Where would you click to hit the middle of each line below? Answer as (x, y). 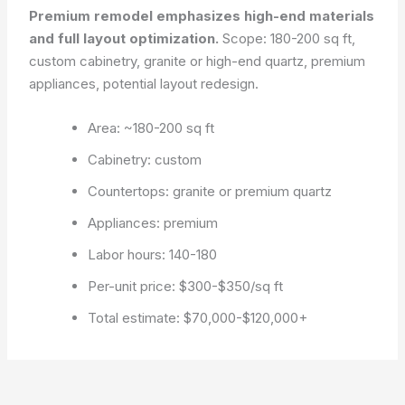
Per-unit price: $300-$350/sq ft (186, 286)
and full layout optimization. (124, 38)
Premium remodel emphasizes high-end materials (202, 15)
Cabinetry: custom (145, 159)
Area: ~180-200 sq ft (151, 127)
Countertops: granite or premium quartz (210, 191)
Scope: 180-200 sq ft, (287, 38)
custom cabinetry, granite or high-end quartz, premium (198, 61)
